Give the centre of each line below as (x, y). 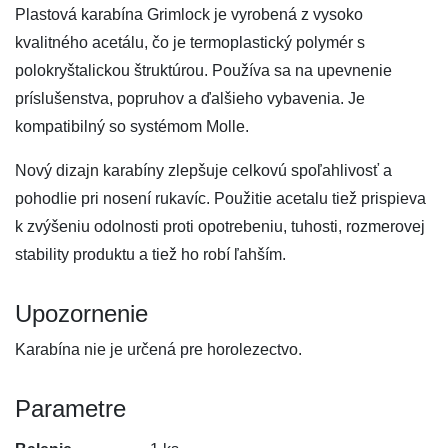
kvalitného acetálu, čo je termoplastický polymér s (190, 42)
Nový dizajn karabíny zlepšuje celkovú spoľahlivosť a (203, 170)
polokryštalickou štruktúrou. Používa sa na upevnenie (203, 70)
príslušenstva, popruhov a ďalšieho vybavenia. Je (190, 98)
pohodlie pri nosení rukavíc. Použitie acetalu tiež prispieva (220, 198)
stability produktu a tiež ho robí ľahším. (150, 254)
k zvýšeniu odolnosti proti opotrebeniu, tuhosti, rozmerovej (220, 226)
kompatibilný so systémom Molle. (132, 126)
